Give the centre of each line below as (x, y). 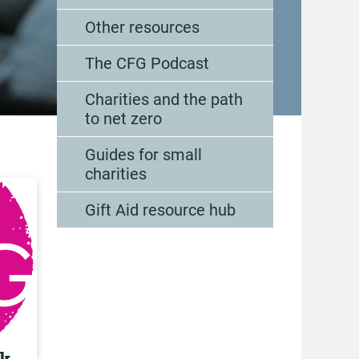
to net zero (123, 119)
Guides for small (143, 155)
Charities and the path (164, 99)
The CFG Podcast (147, 63)
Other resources (142, 27)
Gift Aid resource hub (160, 210)
